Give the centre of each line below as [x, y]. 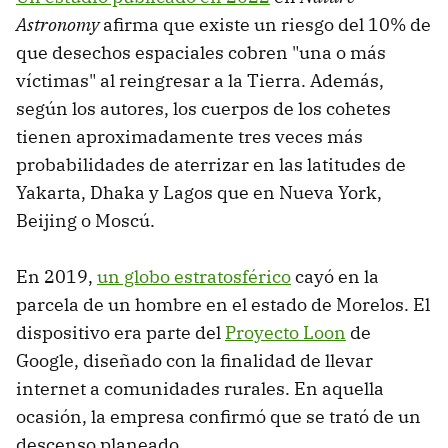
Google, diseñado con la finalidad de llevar [194, 361]
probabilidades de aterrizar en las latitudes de [211, 165]
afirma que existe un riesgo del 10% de [267, 25]
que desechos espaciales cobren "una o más [201, 53]
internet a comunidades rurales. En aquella [200, 389]
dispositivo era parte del [120, 333]
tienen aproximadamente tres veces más [189, 137]
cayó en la [335, 277]
